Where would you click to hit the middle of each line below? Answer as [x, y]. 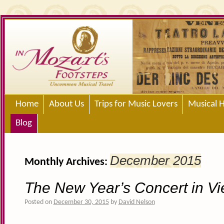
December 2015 [155, 160]
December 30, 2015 [81, 202]
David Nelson [136, 202]
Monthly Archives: [67, 162]
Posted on [38, 202]
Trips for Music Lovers [136, 104]
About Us [66, 104]
